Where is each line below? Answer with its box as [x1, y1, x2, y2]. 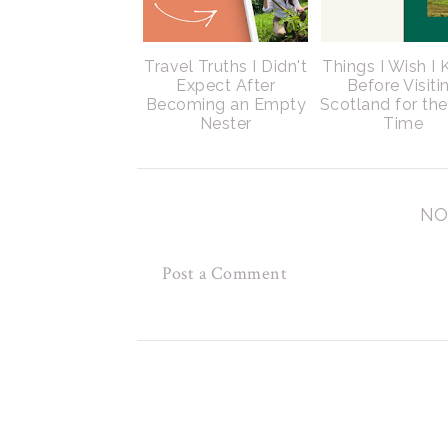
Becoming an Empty [145, 95, 306, 114]
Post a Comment [162, 262, 287, 285]
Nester [199, 114, 252, 133]
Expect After [176, 76, 276, 95]
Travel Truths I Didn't [144, 57, 308, 76]
